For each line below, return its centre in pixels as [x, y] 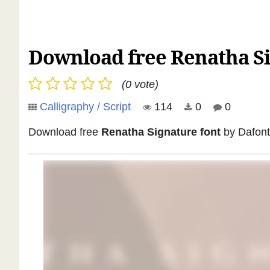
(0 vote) [140, 84]
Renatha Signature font [161, 132]
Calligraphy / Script [85, 107]
